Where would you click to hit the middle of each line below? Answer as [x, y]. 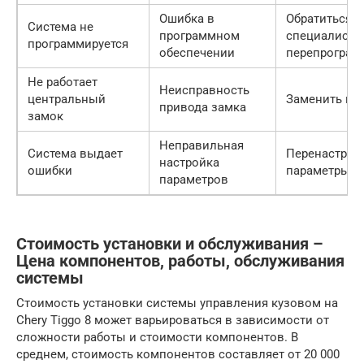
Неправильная [201, 146]
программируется [78, 44]
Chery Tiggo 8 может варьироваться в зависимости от [173, 321]
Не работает [63, 82]
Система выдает [75, 154]
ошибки [50, 171]
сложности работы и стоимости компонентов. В [157, 338]
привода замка [203, 108]
